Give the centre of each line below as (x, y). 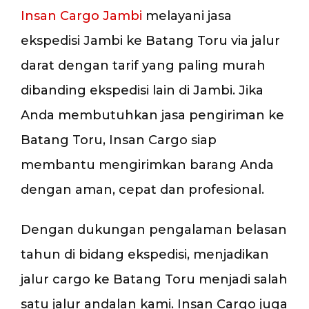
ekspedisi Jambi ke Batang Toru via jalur (150, 41)
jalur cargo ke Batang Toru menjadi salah (154, 279)
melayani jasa (187, 16)
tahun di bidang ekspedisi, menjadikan (145, 254)
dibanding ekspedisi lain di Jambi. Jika (142, 90)
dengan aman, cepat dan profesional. (142, 190)
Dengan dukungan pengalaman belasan (154, 229)
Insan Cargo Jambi (81, 16)
